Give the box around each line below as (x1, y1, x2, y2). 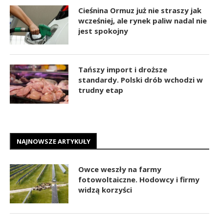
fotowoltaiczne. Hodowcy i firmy (78, 174, 199, 184)
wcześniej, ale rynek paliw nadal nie (78, 15, 207, 25)
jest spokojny (78, 25, 128, 36)
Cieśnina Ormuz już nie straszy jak (78, 5, 201, 15)
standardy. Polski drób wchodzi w (78, 74, 203, 85)
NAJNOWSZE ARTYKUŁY (17, 136, 90, 146)
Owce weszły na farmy (78, 164, 161, 174)
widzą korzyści (78, 184, 132, 195)
